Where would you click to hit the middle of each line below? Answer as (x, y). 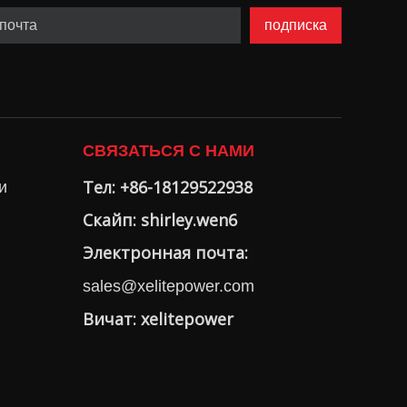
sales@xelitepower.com (169, 286)
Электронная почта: (165, 253)
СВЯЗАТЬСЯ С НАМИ (169, 151)
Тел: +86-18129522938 (168, 187)
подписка (295, 25)
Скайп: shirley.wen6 (160, 220)
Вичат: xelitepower (158, 319)
